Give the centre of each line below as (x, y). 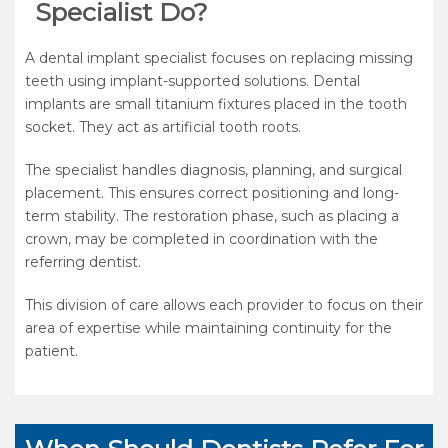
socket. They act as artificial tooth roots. (163, 126)
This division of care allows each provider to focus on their (224, 304)
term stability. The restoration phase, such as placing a (212, 215)
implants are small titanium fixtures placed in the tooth (216, 103)
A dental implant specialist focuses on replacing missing (219, 57)
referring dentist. (83, 261)
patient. (51, 350)
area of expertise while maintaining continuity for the (208, 327)
